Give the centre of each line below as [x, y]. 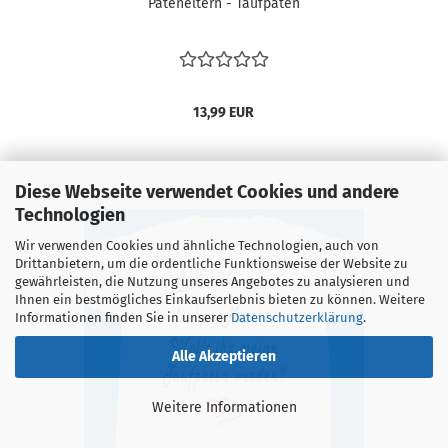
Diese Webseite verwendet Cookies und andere [207, 192]
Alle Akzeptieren [224, 356]
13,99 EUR [223, 112]
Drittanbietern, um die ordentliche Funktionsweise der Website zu [211, 263]
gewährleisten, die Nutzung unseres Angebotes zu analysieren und [212, 281]
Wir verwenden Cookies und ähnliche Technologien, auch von [197, 245]
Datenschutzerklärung [297, 317]
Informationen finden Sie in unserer [123, 317]
